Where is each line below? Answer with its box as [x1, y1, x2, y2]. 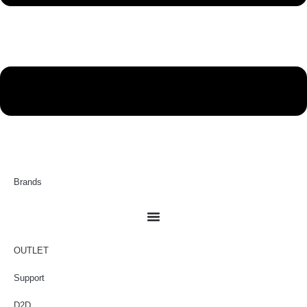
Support [14, 273, 45, 283]
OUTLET [14, 245, 49, 256]
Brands [14, 177, 42, 187]
